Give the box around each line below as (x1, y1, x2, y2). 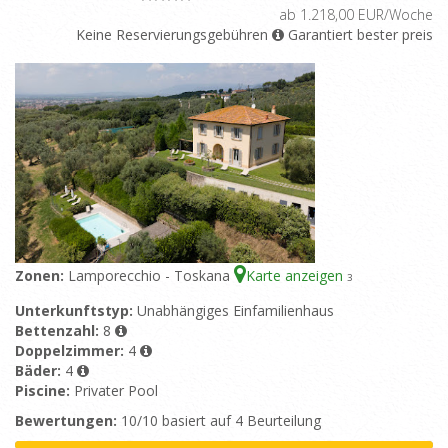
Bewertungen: (15, 411, 117, 431)
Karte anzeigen (246, 266, 347, 286)
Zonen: (15, 266, 68, 286)
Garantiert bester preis (284, 25, 433, 45)
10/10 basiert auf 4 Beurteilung (117, 411, 321, 431)
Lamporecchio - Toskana (68, 266, 234, 286)
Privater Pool (74, 381, 158, 401)
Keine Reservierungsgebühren (76, 25, 268, 45)
